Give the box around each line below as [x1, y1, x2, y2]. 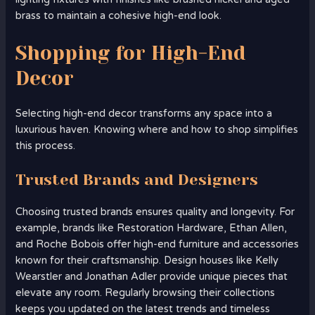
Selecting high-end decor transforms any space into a [15, 107, 273, 120]
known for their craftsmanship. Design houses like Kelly [15, 254, 279, 266]
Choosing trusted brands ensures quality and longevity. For [15, 205, 295, 218]
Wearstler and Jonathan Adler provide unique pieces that [15, 270, 288, 283]
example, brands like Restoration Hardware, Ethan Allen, [15, 221, 288, 234]
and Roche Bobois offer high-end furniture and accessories [15, 238, 300, 250]
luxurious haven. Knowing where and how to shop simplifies [15, 123, 299, 136]
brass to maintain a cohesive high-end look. [15, 10, 222, 22]
